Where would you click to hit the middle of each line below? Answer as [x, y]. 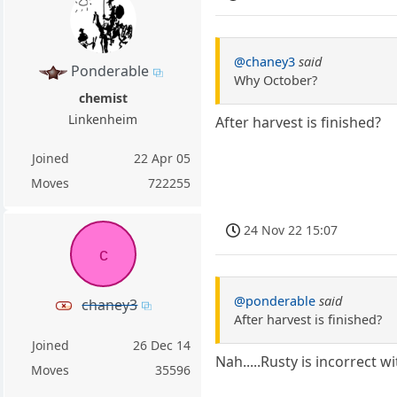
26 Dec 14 [162, 345]
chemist [103, 97]
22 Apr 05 [163, 158]
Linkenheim [103, 119]
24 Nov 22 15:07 [291, 230]
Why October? [276, 80]
